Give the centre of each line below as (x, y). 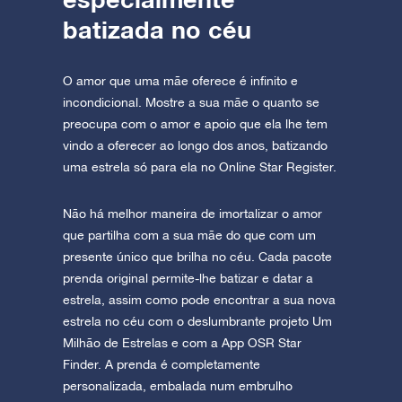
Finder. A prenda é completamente (162, 365)
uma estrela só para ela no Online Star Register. (200, 167)
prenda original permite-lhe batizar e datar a (188, 279)
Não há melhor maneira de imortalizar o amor (192, 214)
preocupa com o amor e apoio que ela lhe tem (195, 124)
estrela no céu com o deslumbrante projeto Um (197, 322)
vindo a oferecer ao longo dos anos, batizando (195, 146)
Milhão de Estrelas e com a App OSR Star (182, 343)
